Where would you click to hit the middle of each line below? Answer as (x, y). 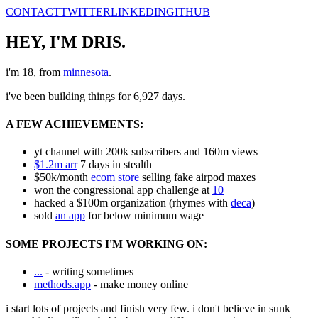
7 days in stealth (115, 165)
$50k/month (62, 177)
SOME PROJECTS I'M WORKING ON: (106, 243)
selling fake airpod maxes (197, 177)
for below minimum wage (144, 216)
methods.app (62, 284)
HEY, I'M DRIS (64, 42)
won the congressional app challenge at (123, 190)
